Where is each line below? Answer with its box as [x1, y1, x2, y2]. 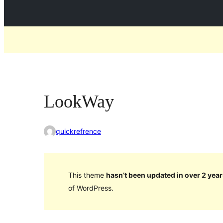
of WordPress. [68, 183, 113, 192]
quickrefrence [56, 127, 101, 136]
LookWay [44, 92, 114, 112]
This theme [68, 170, 106, 179]
